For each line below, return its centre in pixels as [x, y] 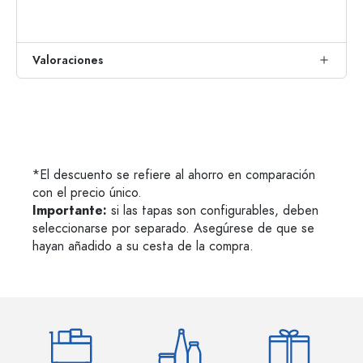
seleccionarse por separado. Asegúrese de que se [173, 228]
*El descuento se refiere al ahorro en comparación [174, 175]
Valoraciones [68, 60]
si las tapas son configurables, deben [213, 211]
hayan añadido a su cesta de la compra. [143, 246]
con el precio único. [87, 193]
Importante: [70, 211]
